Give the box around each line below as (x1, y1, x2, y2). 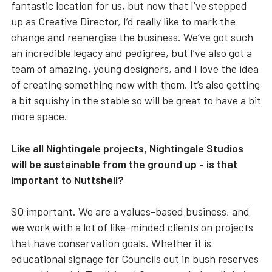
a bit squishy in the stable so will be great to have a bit (10, 93, 261, 107)
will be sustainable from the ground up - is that (10, 157, 237, 171)
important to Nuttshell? (10, 173, 124, 186)
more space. (10, 109, 67, 123)
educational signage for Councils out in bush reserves (10, 252, 259, 265)
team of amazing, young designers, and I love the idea (10, 62, 259, 75)
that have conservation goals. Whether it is (10, 236, 211, 250)
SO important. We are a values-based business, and (10, 205, 250, 218)
